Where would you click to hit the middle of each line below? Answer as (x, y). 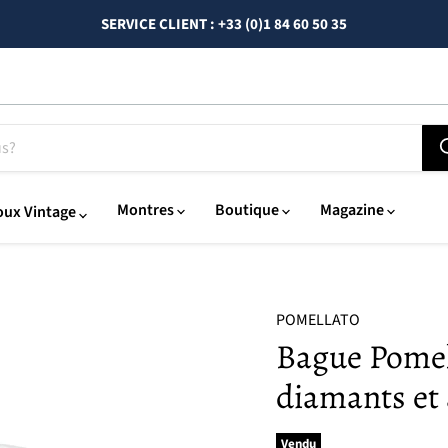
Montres (145, 210)
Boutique (247, 210)
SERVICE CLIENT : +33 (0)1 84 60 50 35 (224, 24)
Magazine (352, 210)
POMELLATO (317, 320)
